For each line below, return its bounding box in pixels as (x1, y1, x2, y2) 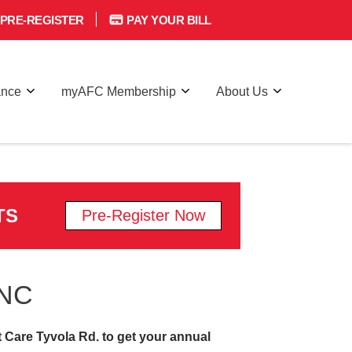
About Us (216, 84, 268, 98)
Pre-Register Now (82, 207, 205, 224)
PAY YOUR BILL (123, 13, 211, 27)
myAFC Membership (61, 84, 176, 98)
